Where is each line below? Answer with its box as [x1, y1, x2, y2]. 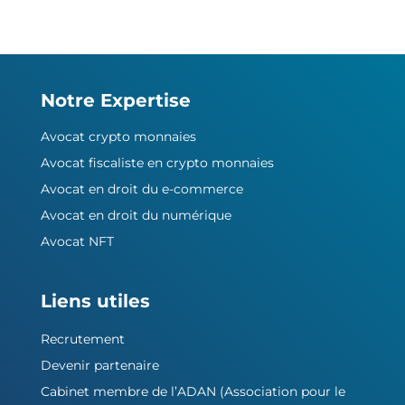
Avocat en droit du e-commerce [41, 181, 243, 197]
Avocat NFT [41, 233, 114, 250]
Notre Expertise [41, 89, 191, 111]
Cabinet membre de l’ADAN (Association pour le [41, 383, 345, 400]
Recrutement [41, 331, 125, 347]
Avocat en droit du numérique [41, 207, 231, 223]
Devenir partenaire [41, 357, 159, 373]
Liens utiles [41, 290, 150, 312]
